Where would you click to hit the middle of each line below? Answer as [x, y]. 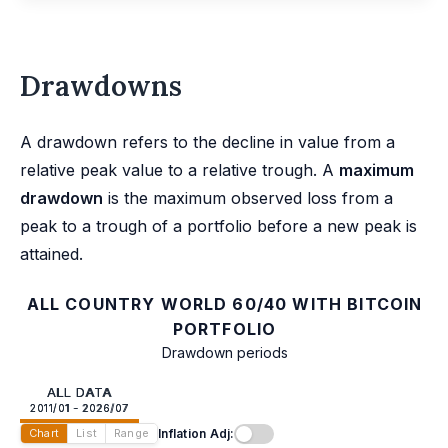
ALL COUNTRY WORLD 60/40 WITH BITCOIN [224, 304]
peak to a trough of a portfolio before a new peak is [218, 226]
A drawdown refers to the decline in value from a [207, 142]
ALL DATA [79, 392]
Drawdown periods [224, 353]
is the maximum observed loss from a [248, 198]
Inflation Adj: [196, 433]
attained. [51, 254]
